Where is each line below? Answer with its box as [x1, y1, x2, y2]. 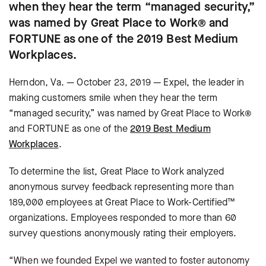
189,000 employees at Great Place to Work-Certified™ [9, 196, 235, 208]
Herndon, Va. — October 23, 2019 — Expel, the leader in [9, 76, 245, 88]
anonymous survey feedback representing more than [9, 180, 234, 193]
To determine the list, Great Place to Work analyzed [9, 165, 224, 178]
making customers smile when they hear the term [9, 91, 218, 104]
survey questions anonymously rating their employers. [9, 227, 237, 239]
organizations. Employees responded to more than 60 [9, 211, 237, 224]
